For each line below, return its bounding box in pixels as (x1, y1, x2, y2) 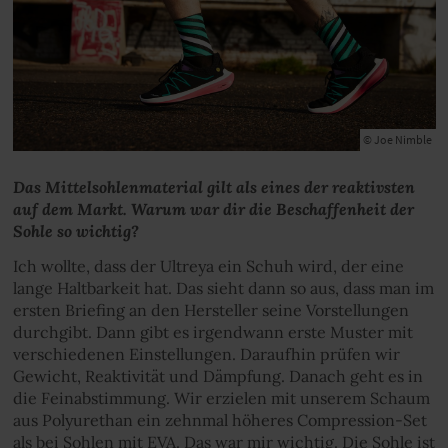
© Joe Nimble (363, 131, 433, 147)
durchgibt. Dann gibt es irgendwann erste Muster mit (12, 321, 413, 342)
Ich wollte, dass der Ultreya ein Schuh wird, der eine (12, 255, 404, 276)
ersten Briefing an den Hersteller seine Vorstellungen (12, 299, 409, 320)
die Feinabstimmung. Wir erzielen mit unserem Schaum (12, 387, 430, 408)
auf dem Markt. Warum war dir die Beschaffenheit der (12, 198, 414, 220)
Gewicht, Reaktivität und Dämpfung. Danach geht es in (12, 365, 423, 386)
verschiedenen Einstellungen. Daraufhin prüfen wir (12, 343, 400, 364)
